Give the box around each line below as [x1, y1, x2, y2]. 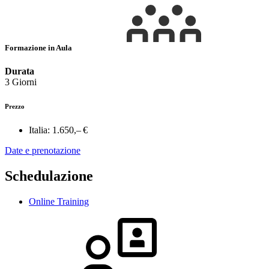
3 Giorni [5, 77, 37, 88]
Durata [5, 66, 34, 77]
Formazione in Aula [5, 43, 74, 53]
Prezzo [5, 103, 25, 110]
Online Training [29, 196, 89, 207]
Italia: [29, 125, 50, 136]
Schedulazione [5, 168, 93, 184]
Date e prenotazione [5, 145, 80, 156]
